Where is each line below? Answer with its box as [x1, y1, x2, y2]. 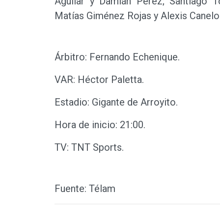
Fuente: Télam [55, 183, 120, 195]
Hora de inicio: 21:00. [55, 119, 145, 131]
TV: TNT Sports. [55, 141, 124, 154]
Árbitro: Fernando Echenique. [55, 51, 180, 63]
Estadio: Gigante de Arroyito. [55, 96, 178, 109]
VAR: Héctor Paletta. [55, 74, 144, 86]
